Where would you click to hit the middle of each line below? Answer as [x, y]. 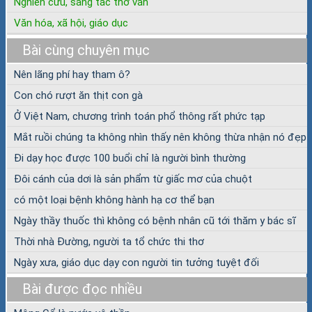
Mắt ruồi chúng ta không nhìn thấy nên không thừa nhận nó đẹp [160, 138]
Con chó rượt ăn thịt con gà [78, 96]
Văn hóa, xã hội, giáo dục [71, 23]
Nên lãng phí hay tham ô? [72, 75]
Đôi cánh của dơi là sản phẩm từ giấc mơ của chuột [133, 179]
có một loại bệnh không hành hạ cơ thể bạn [114, 200]
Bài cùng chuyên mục [86, 50]
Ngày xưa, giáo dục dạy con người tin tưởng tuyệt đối [136, 263]
